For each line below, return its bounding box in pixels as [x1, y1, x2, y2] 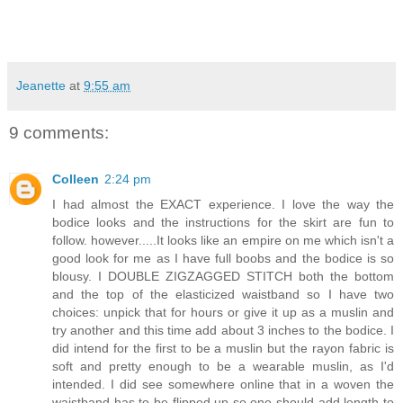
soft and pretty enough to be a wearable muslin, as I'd [52, 359, 394, 374]
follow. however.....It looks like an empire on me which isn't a [52, 233, 394, 248]
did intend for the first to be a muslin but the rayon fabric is [52, 341, 394, 356]
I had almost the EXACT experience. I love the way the [52, 197, 394, 212]
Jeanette [16, 77, 66, 93]
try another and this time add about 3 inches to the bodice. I [52, 323, 394, 338]
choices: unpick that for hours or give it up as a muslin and [52, 305, 394, 320]
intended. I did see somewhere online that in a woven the [52, 377, 394, 392]
